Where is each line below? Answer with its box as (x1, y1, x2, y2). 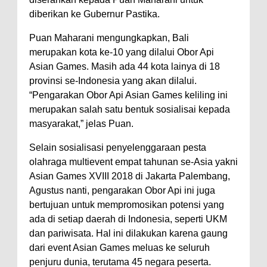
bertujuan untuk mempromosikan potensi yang (29, 199, 224, 210)
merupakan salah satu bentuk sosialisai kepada (29, 104, 230, 114)
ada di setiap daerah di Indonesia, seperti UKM (29, 213, 227, 224)
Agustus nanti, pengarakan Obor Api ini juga (29, 185, 215, 195)
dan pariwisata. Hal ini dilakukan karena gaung (29, 228, 228, 238)
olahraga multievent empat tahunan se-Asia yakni (29, 156, 238, 167)
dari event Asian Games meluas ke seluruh (29, 242, 210, 253)
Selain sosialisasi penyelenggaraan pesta (29, 142, 206, 153)
